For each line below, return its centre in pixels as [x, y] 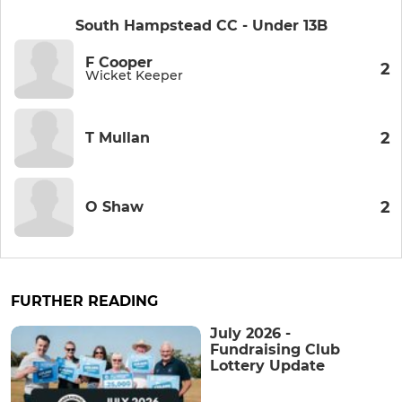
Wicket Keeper [134, 76]
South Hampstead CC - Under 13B [201, 26]
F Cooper [119, 63]
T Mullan [118, 138]
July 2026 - [250, 334]
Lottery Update [267, 366]
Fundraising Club [275, 350]
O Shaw [114, 207]
